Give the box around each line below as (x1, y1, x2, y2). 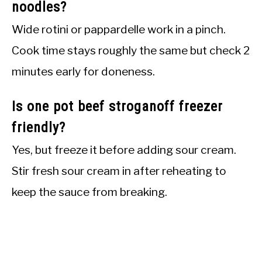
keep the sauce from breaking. (12, 185, 167, 199)
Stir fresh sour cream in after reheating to (12, 164, 226, 178)
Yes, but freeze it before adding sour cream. (12, 143, 236, 157)
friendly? (12, 119, 65, 136)
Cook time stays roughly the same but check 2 (12, 43, 250, 58)
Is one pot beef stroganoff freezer (12, 98, 223, 115)
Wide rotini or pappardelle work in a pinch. (12, 22, 226, 37)
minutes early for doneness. (12, 64, 155, 79)
